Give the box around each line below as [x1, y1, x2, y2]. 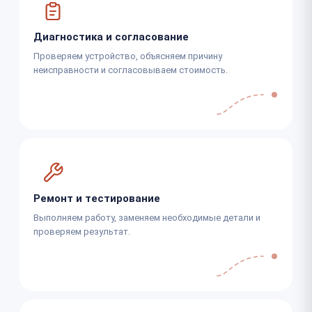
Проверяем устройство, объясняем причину [33, 50, 222, 61]
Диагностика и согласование [33, 30, 189, 43]
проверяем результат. [33, 226, 130, 237]
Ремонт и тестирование [33, 192, 160, 205]
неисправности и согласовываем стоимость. [33, 64, 228, 75]
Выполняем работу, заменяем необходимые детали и [33, 212, 260, 223]
